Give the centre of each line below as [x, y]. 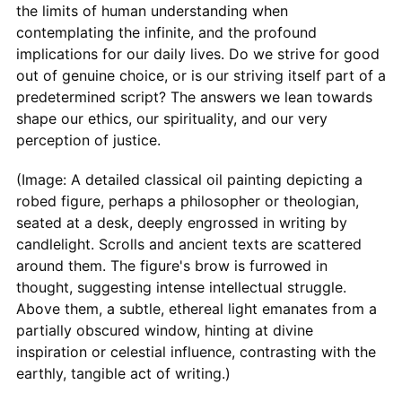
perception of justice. [88, 140]
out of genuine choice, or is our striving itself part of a [201, 75]
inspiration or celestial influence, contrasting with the [196, 351]
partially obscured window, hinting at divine [164, 330]
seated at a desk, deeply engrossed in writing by [181, 222]
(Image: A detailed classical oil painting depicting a [189, 179]
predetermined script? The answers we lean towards [194, 96]
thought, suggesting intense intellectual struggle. [181, 287]
